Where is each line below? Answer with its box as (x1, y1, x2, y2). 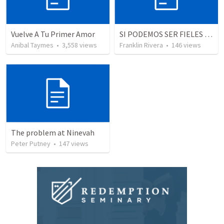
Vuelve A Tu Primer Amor (11, 29, 95, 39)
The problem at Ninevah (11, 127, 94, 137)
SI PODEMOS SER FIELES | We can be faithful (204, 29, 212, 39)
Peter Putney (11, 138, 50, 148)
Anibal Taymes (11, 40, 53, 50)
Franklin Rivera (119, 40, 163, 50)
